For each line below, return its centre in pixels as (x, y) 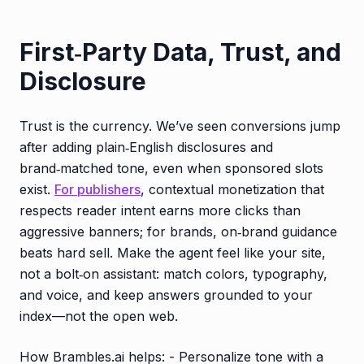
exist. (37, 189)
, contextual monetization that (232, 189)
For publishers (97, 189)
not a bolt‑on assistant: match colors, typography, (173, 273)
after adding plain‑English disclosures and (146, 147)
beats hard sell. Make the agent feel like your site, (173, 252)
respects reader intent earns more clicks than (160, 210)
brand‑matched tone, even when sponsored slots (171, 168)
